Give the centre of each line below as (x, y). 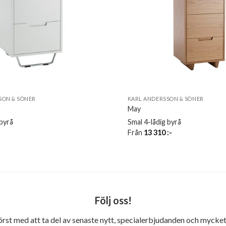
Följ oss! (113, 200)
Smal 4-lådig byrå (154, 122)
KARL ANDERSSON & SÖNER (165, 98)
